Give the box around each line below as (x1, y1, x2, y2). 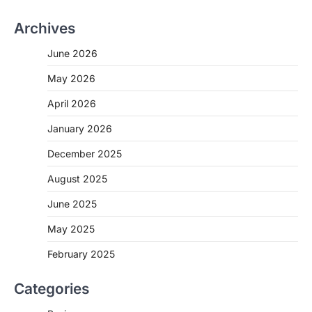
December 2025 (47, 147, 122, 159)
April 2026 (47, 97, 96, 109)
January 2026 (47, 122, 112, 134)
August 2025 (47, 172, 107, 185)
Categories (14, 279, 89, 297)
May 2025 (47, 222, 95, 235)
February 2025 (47, 247, 115, 260)
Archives (14, 19, 75, 37)
